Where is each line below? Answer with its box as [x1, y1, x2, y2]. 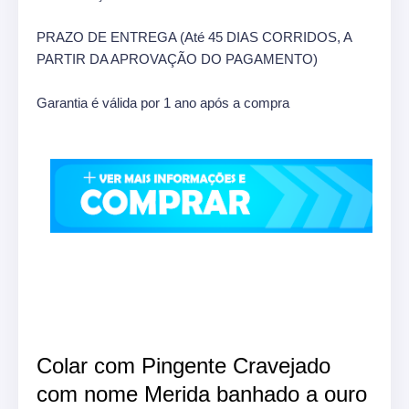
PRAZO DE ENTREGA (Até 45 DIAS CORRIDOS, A [37, 28, 351, 45]
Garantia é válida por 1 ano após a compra [37, 94, 289, 110]
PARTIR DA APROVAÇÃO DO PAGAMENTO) [37, 50, 318, 67]
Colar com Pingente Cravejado [37, 352, 330, 378]
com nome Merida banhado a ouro [37, 381, 367, 406]
